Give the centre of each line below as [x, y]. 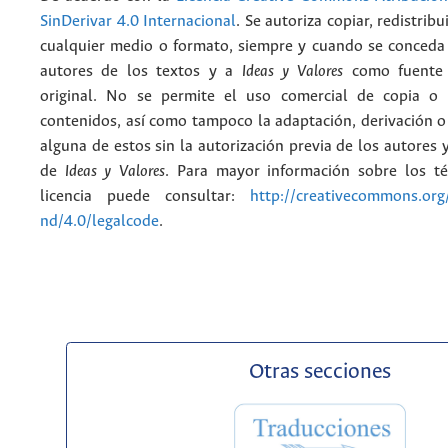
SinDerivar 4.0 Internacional [138, 22]
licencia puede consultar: [145, 197]
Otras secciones [320, 373]
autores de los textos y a [141, 72]
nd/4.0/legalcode [99, 222]
